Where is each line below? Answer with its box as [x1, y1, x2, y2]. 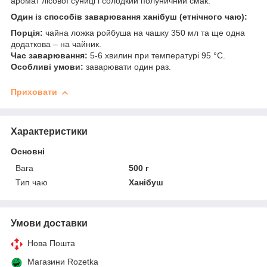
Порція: [11, 28, 43, 38]
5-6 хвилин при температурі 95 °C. [88, 51, 225, 61]
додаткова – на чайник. [11, 39, 101, 49]
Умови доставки [11, 218, 88, 228]
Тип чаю [15, 177, 48, 187]
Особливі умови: [11, 62, 83, 72]
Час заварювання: [11, 51, 88, 61]
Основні [11, 146, 45, 156]
